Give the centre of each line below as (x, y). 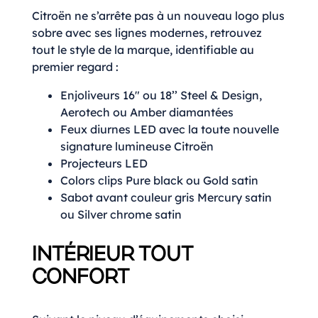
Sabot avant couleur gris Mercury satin (166, 198)
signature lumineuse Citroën (137, 147)
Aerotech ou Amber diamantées (147, 113)
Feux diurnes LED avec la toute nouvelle (170, 130)
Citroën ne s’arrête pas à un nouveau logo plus (158, 16)
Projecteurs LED (104, 164)
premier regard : (75, 67)
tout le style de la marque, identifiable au (143, 50)
